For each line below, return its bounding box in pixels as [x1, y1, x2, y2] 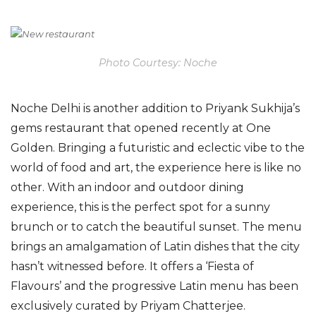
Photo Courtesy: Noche [99, 56, 217, 70]
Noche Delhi [11, 101, 83, 115]
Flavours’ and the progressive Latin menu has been [11, 279, 298, 293]
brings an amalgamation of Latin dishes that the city [11, 239, 300, 253]
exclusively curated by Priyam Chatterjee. [11, 298, 245, 312]
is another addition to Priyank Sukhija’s [83, 101, 300, 115]
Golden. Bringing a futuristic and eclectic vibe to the [11, 140, 305, 154]
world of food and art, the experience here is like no [11, 160, 301, 174]
